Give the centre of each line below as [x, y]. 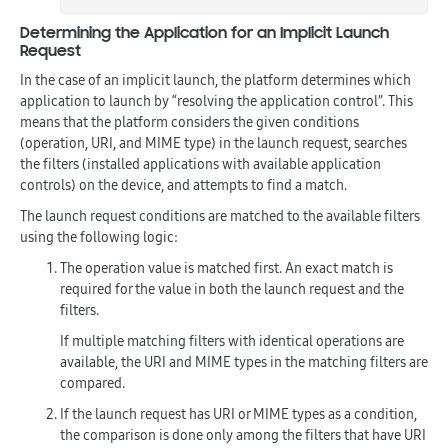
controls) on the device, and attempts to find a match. [183, 185]
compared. [92, 383]
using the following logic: [99, 237]
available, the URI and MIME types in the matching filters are [244, 362]
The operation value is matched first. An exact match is [226, 268]
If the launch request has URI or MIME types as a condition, [238, 414]
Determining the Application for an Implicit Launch [204, 33]
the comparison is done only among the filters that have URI [243, 435]
